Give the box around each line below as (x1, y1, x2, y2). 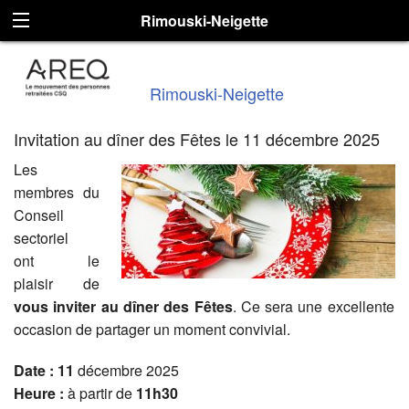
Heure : (14, 383, 68, 404)
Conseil (14, 204, 64, 226)
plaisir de (14, 273, 100, 295)
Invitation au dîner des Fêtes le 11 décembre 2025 (14, 127, 380, 152)
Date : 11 (14, 360, 74, 382)
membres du (14, 182, 100, 204)
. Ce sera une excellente (232, 296, 394, 318)
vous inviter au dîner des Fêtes (14, 296, 233, 318)
